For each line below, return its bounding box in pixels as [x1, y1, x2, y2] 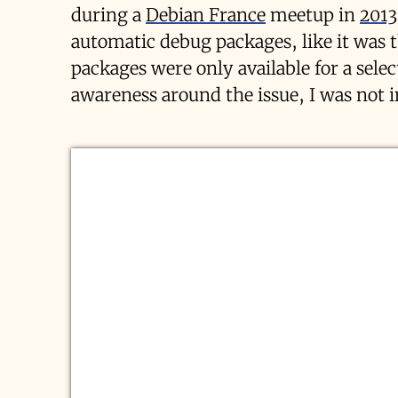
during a [71, 4, 146, 26]
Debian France [146, 4, 266, 26]
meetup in [266, 4, 360, 26]
